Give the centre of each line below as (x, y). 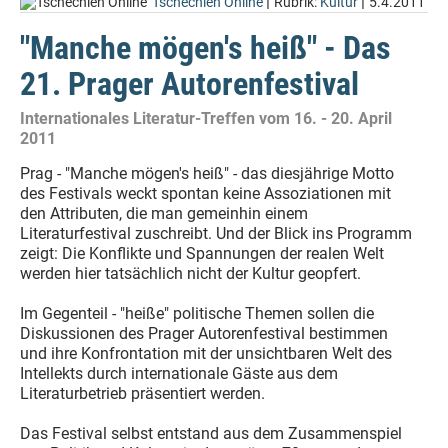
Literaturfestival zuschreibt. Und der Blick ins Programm (216, 233)
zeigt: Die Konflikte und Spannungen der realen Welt (202, 253)
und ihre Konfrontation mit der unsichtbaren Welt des (206, 353)
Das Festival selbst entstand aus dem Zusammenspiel (211, 433)
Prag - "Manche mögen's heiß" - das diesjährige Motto (207, 173)
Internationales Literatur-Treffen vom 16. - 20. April (206, 118)
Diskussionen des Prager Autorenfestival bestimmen (204, 333)
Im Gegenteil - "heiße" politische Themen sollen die (197, 313)
